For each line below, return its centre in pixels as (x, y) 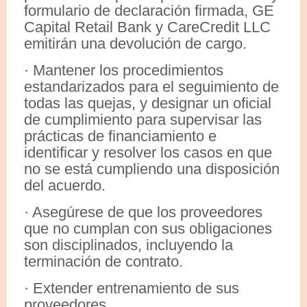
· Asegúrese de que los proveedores (143, 212)
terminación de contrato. (103, 261)
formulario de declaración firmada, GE (149, 10)
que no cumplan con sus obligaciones (148, 228)
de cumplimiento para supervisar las (143, 119)
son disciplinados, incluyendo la (128, 245)
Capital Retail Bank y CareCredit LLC (147, 27)
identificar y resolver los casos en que (148, 152)
